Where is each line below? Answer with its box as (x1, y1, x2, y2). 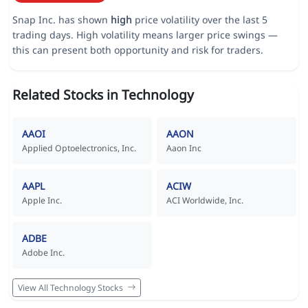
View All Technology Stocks (17, 281, 125, 294)
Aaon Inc (166, 142, 201, 154)
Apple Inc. (21, 195, 62, 206)
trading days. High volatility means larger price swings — (12, 28, 278, 41)
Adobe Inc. (21, 247, 65, 258)
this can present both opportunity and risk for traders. (12, 43, 263, 56)
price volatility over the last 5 (131, 13, 267, 26)
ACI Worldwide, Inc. (166, 195, 243, 206)
